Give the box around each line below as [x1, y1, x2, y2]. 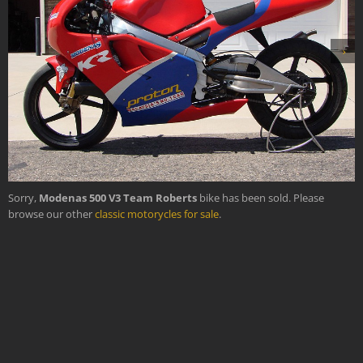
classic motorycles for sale [95, 206, 219, 221]
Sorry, [8, 190, 39, 205]
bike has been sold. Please [197, 190, 324, 205]
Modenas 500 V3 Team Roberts [39, 190, 197, 205]
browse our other [8, 206, 95, 221]
